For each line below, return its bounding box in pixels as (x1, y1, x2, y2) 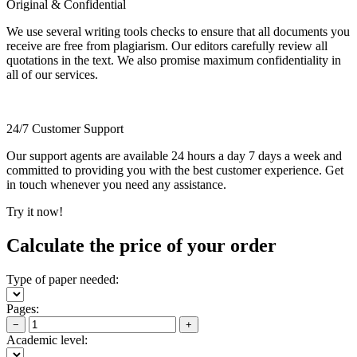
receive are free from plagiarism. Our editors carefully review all (6, 38, 328, 53)
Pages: (6, 301, 39, 316)
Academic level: (6, 332, 88, 347)
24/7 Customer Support (6, 121, 124, 135)
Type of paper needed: (6, 272, 119, 286)
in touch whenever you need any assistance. (6, 177, 226, 191)
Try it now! (6, 204, 63, 218)
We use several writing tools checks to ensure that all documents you (6, 24, 350, 38)
